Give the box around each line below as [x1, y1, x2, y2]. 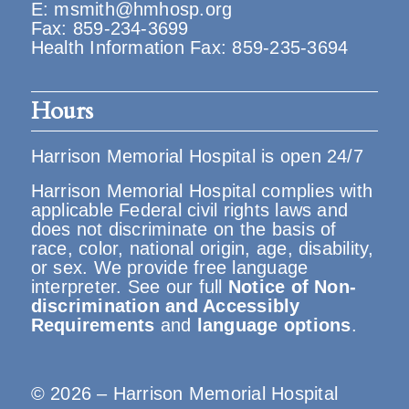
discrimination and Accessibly [30, 296, 300, 316]
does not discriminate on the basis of [30, 219, 337, 239]
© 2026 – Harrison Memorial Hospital [30, 383, 338, 404]
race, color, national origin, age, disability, [30, 238, 374, 258]
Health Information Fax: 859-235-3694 [30, 37, 349, 58]
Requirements [30, 315, 155, 335]
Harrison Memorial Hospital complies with [30, 181, 373, 201]
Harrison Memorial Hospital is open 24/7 [30, 146, 363, 166]
